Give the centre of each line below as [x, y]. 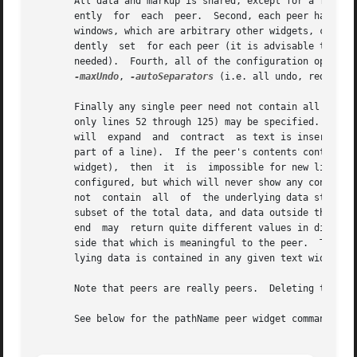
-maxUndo [97, 77]
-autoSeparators [172, 77]
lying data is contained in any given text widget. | [192, 259]
